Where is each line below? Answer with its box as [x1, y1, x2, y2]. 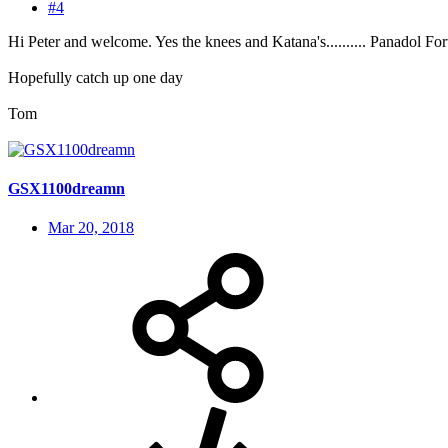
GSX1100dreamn [8, 179, 125, 197]
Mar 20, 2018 [48, 219, 134, 237]
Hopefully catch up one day [8, 68, 183, 86]
